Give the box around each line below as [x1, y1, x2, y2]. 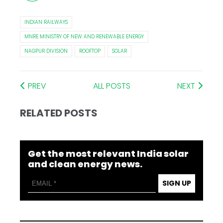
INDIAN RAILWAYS [24, 18, 68, 26]
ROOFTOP [79, 47, 101, 55]
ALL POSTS [93, 80, 130, 92]
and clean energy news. [28, 158, 143, 171]
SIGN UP [162, 178, 191, 189]
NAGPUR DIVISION [24, 47, 68, 55]
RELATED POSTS [20, 106, 98, 120]
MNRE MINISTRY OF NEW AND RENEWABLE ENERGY [24, 33, 144, 41]
